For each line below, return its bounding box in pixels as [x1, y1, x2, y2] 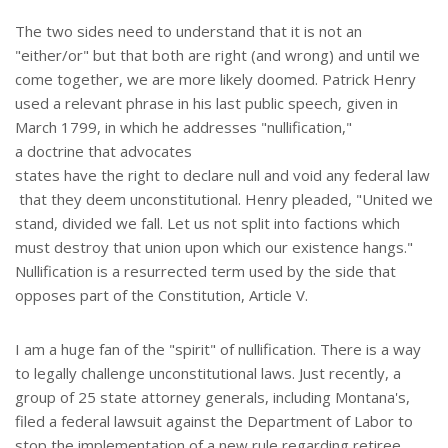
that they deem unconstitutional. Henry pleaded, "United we [15, 189, 433, 210]
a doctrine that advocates [15, 141, 192, 162]
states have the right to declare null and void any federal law [15, 165, 430, 186]
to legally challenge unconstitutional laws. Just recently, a [15, 363, 401, 384]
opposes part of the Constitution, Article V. [15, 285, 308, 306]
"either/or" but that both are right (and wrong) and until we [15, 45, 420, 66]
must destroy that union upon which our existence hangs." [15, 237, 413, 258]
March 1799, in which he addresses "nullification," [15, 117, 352, 138]
